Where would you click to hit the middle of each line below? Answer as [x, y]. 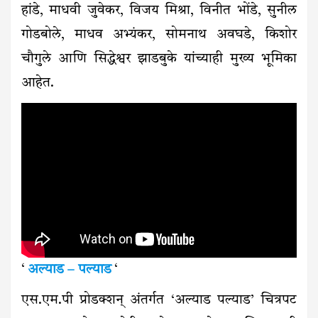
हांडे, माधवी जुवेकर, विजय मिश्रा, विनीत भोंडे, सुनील [159, 11]
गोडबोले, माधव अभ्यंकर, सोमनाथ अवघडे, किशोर [159, 35]
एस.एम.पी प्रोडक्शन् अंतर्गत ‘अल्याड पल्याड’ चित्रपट [159, 301]
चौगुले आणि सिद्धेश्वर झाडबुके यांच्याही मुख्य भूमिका [159, 60]
